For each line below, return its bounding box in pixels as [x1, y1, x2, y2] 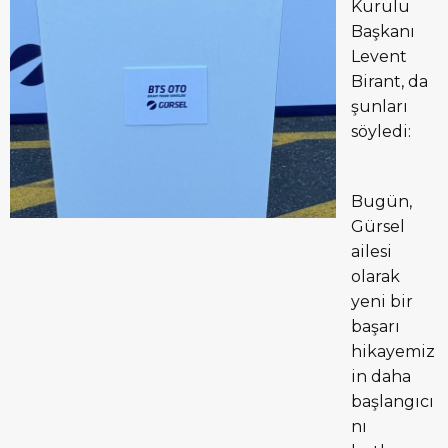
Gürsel [351, 216, 405, 236]
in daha [351, 366, 411, 386]
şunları [351, 96, 408, 116]
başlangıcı [351, 391, 434, 411]
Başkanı [351, 21, 415, 41]
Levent [351, 46, 407, 66]
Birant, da [351, 71, 428, 91]
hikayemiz [351, 341, 435, 361]
